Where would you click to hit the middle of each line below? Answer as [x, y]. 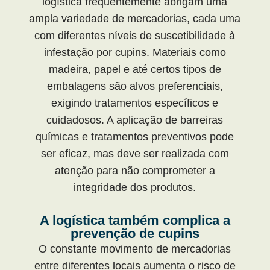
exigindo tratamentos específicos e [135, 103]
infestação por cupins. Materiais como [135, 52]
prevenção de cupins [135, 233]
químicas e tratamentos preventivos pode [135, 137]
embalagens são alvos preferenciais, [135, 86]
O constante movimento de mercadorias [135, 249]
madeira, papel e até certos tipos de [135, 69]
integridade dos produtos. [135, 187]
